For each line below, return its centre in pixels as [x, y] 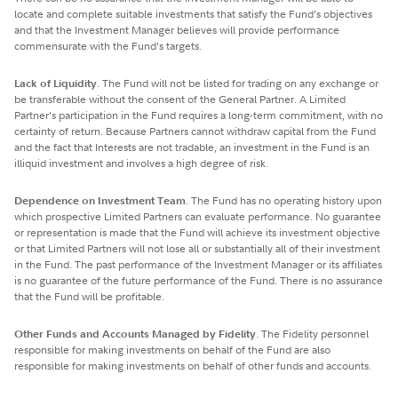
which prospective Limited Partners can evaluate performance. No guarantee [198, 216]
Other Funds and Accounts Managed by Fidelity [135, 333]
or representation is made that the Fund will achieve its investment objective [197, 232]
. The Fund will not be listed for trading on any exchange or [238, 83]
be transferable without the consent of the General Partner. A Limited [180, 99]
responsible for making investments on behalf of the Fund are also [172, 349]
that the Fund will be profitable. [89, 296]
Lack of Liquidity [56, 83]
